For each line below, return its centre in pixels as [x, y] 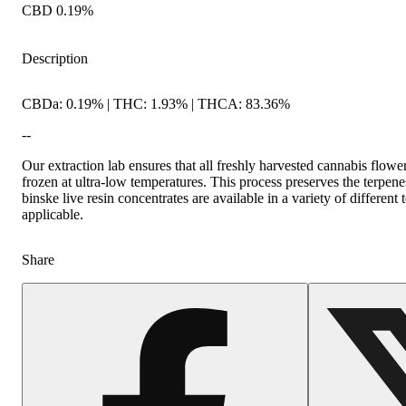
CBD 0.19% [58, 10]
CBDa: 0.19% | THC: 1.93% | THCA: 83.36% [156, 103]
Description [55, 58]
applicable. [53, 214]
